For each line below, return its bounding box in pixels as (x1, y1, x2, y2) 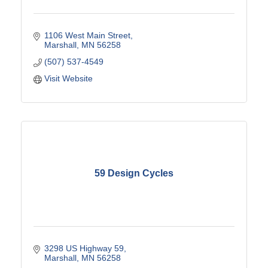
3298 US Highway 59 (44, 243, 124, 253)
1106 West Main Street (44, 30, 130, 40)
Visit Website (44, 73, 93, 83)
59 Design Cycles (95, 168, 173, 179)
